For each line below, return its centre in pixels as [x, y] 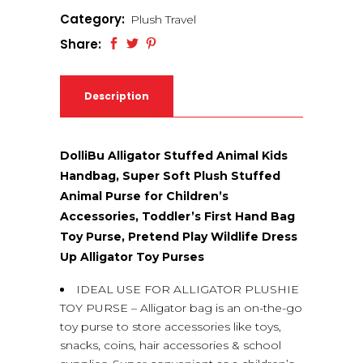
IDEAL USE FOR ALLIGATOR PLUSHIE [188, 289]
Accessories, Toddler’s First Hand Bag [177, 216]
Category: [94, 19]
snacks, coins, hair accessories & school [171, 345]
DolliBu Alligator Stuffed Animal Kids [174, 155]
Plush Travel [163, 19]
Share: [81, 44]
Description [117, 96]
